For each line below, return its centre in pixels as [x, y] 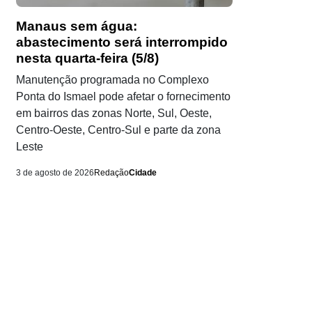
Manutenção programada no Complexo [112, 80]
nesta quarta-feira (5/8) [87, 58]
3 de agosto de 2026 [55, 173]
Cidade [143, 173]
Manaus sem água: [77, 26]
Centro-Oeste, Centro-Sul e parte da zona [118, 130]
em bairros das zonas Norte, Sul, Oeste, [114, 114]
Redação [111, 173]
